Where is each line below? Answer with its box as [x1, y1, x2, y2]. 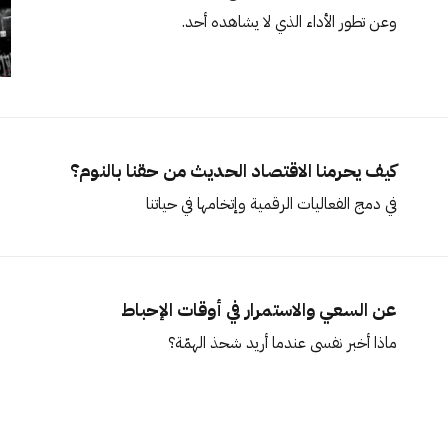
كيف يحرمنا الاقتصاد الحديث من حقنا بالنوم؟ [69, 157, 397, 185]
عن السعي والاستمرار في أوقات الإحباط [120, 296, 397, 324]
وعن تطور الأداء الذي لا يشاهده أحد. [181, 10, 397, 35]
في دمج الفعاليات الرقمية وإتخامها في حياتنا [145, 192, 397, 217]
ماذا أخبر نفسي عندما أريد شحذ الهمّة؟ [167, 331, 397, 356]
